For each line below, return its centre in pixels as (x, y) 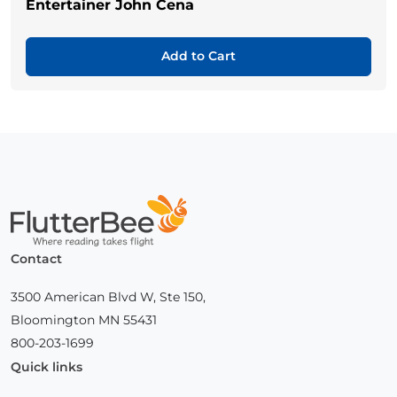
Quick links (47, 366)
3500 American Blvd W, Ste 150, (108, 296)
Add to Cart (198, 56)
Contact (36, 258)
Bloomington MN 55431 (84, 319)
